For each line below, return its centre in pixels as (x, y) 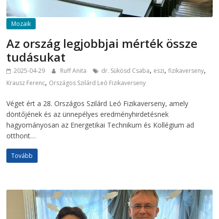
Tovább (22, 156)
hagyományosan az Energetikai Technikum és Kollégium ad (100, 125)
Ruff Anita (74, 71)
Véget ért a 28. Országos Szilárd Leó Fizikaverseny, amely (98, 104)
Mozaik (21, 24)
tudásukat (36, 57)
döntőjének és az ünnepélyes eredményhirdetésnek (88, 114)
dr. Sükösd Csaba (126, 71)
